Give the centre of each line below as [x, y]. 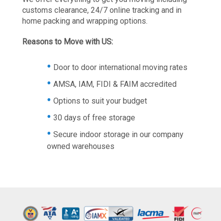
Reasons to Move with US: [68, 42]
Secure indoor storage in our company [118, 135]
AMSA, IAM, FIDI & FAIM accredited [115, 84]
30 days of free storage [94, 118]
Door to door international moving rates [120, 68]
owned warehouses [81, 147]
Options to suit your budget [100, 101]
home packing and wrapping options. [85, 21]
